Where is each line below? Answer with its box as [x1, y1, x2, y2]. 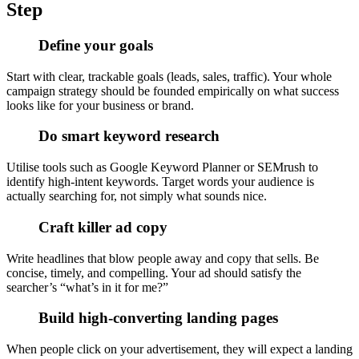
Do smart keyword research [38, 127, 220, 145]
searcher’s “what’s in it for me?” [6, 280, 168, 294]
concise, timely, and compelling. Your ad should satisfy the [6, 265, 301, 280]
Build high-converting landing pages [38, 309, 278, 327]
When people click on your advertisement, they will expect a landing [6, 341, 353, 356]
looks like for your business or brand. [6, 98, 194, 112]
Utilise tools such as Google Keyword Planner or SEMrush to [6, 160, 318, 175]
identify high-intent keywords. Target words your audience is [6, 175, 314, 189]
